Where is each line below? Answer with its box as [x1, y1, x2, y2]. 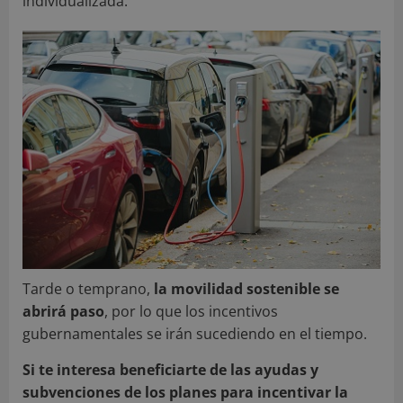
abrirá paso [22, 300, 104, 321]
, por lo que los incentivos [104, 300, 278, 321]
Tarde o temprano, [22, 278, 154, 299]
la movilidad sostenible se [154, 278, 339, 299]
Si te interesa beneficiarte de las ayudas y [22, 359, 318, 380]
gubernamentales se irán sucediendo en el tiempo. [22, 323, 367, 344]
